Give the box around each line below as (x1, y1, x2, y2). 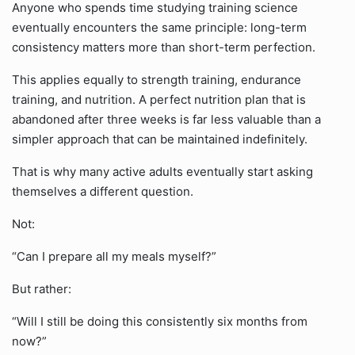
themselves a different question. (12, 184, 193, 199)
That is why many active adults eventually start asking (12, 164, 313, 179)
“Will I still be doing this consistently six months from (12, 314, 307, 329)
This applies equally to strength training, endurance (12, 72, 301, 87)
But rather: (12, 281, 71, 296)
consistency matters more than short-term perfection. (12, 40, 315, 55)
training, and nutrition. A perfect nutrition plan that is (12, 92, 306, 107)
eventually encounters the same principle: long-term (12, 20, 307, 35)
